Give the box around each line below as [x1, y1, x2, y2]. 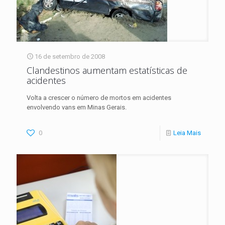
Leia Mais [173, 129, 201, 137]
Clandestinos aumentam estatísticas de [27, 64, 187, 76]
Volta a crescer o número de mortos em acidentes [27, 93, 171, 101]
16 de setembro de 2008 [35, 52, 105, 60]
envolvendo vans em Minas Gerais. [27, 103, 127, 111]
